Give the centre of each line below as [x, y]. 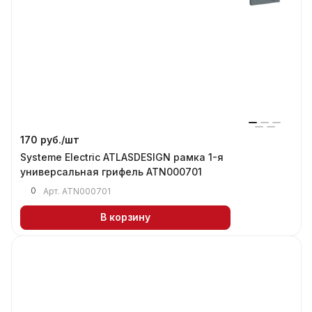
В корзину [125, 217]
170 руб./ [42, 139]
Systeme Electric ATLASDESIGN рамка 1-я [122, 157]
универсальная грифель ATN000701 [111, 171]
